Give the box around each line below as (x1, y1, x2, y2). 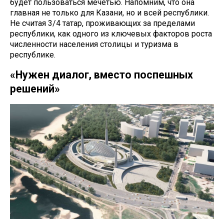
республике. (10, 50, 55, 60)
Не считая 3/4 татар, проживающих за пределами (10, 18, 195, 28)
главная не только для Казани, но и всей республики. (10, 8, 209, 18)
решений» (10, 82, 60, 95)
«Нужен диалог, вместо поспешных (10, 68, 193, 81)
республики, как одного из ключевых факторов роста (10, 29, 212, 39)
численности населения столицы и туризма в (10, 39, 178, 49)
